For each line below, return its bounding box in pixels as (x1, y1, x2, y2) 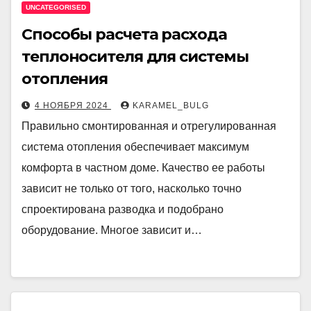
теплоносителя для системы (22, 47, 249, 66)
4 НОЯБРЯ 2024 (35, 101, 111, 110)
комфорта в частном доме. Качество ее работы (22, 162, 265, 174)
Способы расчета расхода (22, 25, 227, 44)
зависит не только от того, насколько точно (22, 183, 242, 194)
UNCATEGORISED (26, 3, 86, 11)
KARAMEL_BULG (133, 101, 209, 110)
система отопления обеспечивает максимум (22, 141, 249, 153)
